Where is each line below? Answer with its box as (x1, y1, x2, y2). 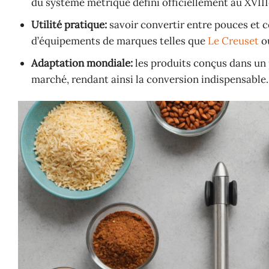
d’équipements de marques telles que (31, 34, 208, 48)
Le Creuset (208, 34, 259, 48)
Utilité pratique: (31, 18, 107, 32)
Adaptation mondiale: (31, 56, 133, 70)
